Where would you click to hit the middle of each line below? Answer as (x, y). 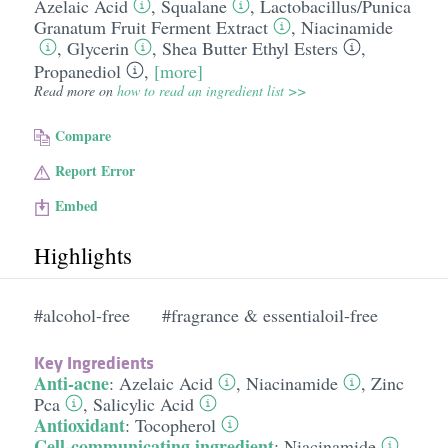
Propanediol (77, 71)
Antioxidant (79, 425)
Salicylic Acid (143, 404)
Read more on (75, 90)
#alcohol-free (81, 315)
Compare (83, 135)
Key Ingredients (93, 362)
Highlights (82, 255)
